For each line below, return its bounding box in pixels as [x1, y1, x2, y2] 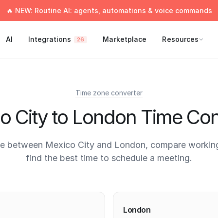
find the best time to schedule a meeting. [26, 153, 192, 163]
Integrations [28, 35, 72, 43]
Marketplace [103, 35, 147, 43]
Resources [162, 35, 199, 43]
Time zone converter [75, 89, 143, 97]
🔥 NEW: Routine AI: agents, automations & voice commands [6, 6, 212, 15]
